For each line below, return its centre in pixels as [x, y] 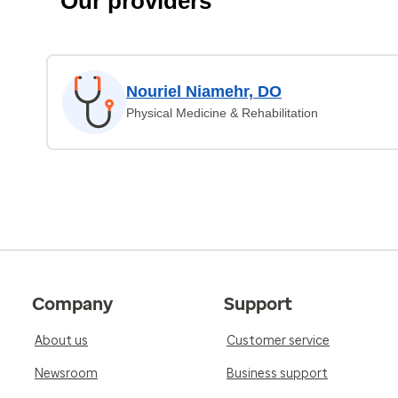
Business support [277, 374]
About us [61, 341]
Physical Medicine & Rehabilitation [222, 113]
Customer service [278, 341]
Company [72, 304]
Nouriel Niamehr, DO [204, 92]
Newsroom [66, 374]
